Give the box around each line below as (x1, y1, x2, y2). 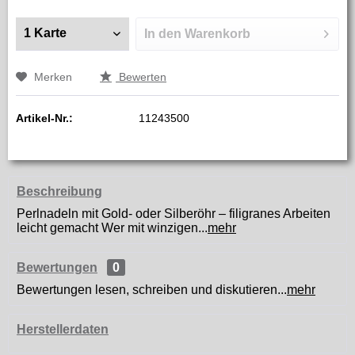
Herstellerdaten (17, 322, 109, 336)
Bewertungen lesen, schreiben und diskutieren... (17, 282, 287, 296)
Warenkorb (184, 26, 250, 40)
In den (143, 26, 181, 40)
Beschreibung (17, 184, 102, 198)
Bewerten (116, 70, 166, 83)
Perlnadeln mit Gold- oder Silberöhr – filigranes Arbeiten (17, 206, 330, 220)
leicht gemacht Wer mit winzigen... (17, 220, 208, 235)
